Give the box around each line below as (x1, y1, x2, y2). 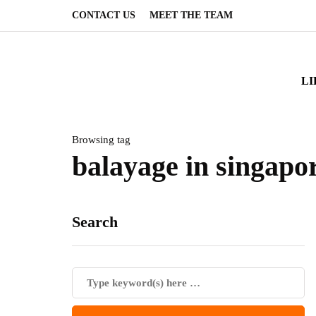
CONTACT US (72, 10, 135, 20)
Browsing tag (72, 134, 130, 145)
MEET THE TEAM (150, 10, 233, 20)
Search (72, 213, 118, 231)
